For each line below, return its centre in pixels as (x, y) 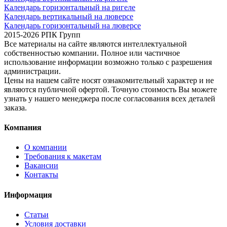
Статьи (36, 214)
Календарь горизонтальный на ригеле (70, 7)
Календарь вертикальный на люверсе (69, 16)
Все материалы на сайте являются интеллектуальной (96, 44)
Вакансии (41, 166)
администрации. (32, 71)
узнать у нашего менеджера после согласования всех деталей (110, 98)
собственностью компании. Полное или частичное (92, 53)
